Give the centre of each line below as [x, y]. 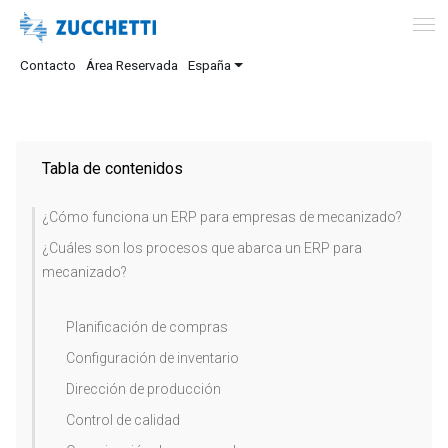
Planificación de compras [147, 327]
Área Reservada [132, 65]
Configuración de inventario [152, 358]
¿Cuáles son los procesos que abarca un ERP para [202, 248]
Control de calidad [123, 420]
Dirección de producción [143, 389]
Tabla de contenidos [112, 168]
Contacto [48, 65]
